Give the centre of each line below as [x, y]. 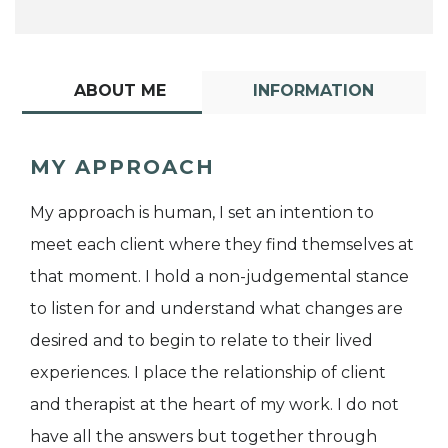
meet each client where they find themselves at [222, 244]
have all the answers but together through [203, 436]
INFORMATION [314, 90]
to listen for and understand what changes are [216, 308]
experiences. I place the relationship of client [208, 372]
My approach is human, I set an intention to [202, 212]
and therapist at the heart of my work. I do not [214, 404]
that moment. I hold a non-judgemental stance [219, 276]
